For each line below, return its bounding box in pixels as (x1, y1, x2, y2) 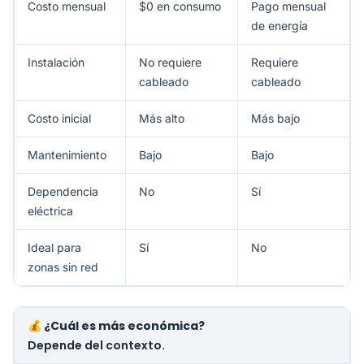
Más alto (139, 110, 184, 125)
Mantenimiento (28, 147, 106, 162)
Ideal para (28, 240, 81, 254)
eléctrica (28, 203, 73, 218)
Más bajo (251, 110, 300, 125)
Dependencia (28, 184, 98, 198)
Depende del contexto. (28, 336, 165, 353)
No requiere (139, 54, 201, 69)
